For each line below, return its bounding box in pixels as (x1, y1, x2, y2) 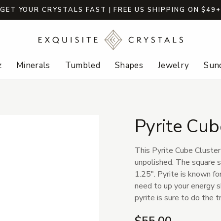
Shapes (114, 60, 144, 72)
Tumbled (65, 60, 100, 72)
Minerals (16, 60, 50, 72)
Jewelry (158, 60, 189, 72)
